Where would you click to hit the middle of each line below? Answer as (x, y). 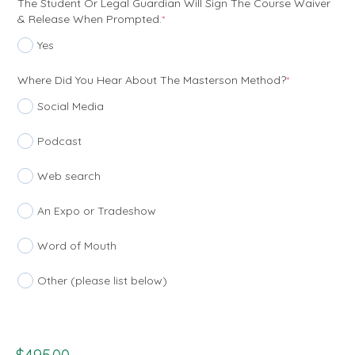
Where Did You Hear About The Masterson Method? (152, 80)
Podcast (59, 141)
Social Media (71, 107)
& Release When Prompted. (90, 19)
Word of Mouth (77, 246)
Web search (69, 176)
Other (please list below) (102, 281)
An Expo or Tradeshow (97, 211)
